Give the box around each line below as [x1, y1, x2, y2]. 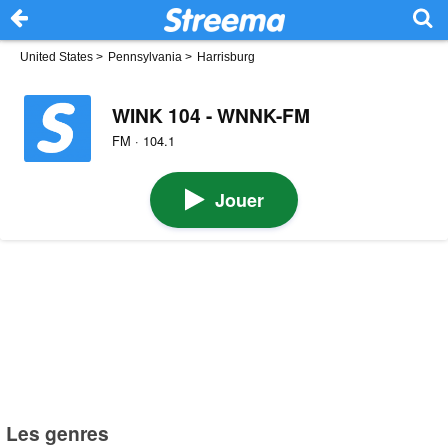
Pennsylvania [108, 50, 182, 64]
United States [20, 50, 93, 64]
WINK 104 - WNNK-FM [111, 100, 310, 129]
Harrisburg [197, 50, 255, 64]
